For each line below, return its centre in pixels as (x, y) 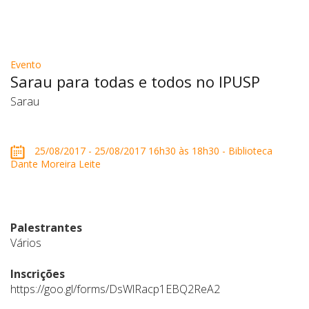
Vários (26, 243)
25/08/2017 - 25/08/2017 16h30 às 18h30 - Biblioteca (152, 151)
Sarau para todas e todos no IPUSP (135, 81)
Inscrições (38, 274)
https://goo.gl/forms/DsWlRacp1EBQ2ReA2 (115, 289)
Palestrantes (46, 228)
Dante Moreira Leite (56, 164)
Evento (26, 64)
